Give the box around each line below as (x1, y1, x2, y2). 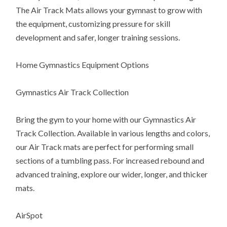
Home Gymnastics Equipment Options (16, 60, 149, 70)
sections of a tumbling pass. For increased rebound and (16, 156, 205, 166)
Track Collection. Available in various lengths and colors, (16, 128, 210, 138)
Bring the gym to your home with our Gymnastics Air (16, 115, 197, 125)
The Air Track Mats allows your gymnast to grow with (16, 5, 203, 15)
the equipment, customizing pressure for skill (16, 19, 171, 29)
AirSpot (16, 210, 43, 220)
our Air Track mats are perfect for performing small (16, 142, 194, 152)
